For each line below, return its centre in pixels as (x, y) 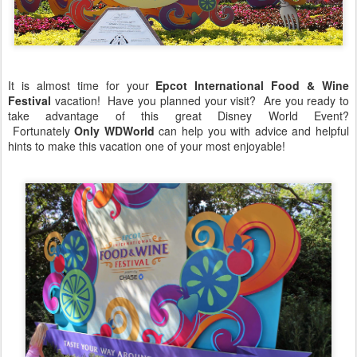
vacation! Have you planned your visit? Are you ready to (200, 101)
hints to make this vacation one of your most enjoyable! (147, 146)
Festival (29, 101)
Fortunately (41, 131)
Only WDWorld (114, 131)
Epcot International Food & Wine (253, 86)
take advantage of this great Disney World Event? (178, 116)
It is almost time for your (82, 86)
